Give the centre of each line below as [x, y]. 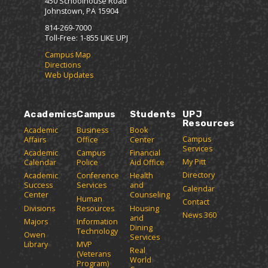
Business [93, 130]
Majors [36, 221]
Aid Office [147, 163]
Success [38, 185]
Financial [145, 153]
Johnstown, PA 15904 [82, 11]
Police [88, 163]
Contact [196, 202]
